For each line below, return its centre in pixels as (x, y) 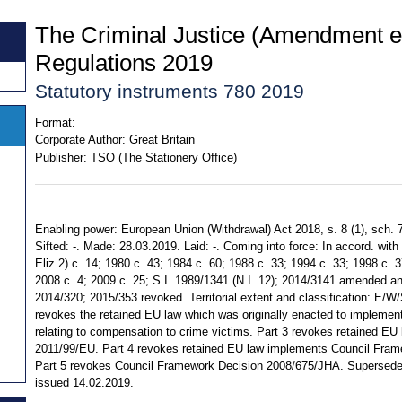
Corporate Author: (80, 140)
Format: (55, 122)
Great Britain (162, 140)
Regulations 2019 (124, 62)
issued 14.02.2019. (84, 383)
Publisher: (61, 157)
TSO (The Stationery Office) (163, 157)
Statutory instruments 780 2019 (170, 91)
